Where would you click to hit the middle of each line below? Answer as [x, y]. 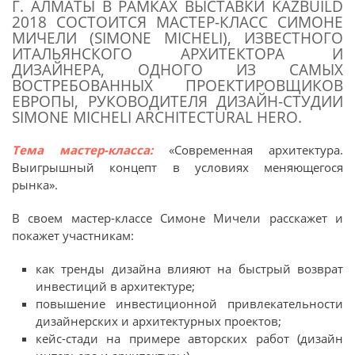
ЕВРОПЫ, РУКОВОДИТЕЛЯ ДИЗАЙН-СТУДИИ [177, 101]
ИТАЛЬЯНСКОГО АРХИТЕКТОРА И [177, 53]
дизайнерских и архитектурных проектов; [158, 321]
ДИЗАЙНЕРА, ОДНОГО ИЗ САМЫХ [177, 69]
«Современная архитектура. [256, 149]
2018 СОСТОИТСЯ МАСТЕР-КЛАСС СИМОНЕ [177, 22]
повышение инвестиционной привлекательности [189, 303]
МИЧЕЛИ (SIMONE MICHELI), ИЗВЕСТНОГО [177, 38]
